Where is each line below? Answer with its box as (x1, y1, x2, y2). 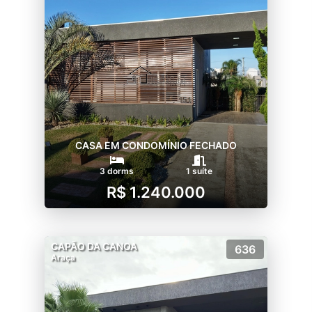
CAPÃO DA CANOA (51, 240, 137, 252)
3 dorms (100, 165, 134, 176)
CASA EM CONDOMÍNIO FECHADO (75, 139, 237, 151)
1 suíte (185, 165, 212, 176)
